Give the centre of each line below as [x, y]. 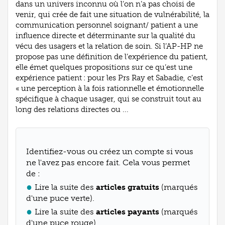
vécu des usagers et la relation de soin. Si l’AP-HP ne [109, 46]
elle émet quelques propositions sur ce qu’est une [104, 67]
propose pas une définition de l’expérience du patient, [112, 57]
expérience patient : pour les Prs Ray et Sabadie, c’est [109, 78]
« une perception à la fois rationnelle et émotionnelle [110, 88]
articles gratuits [128, 187]
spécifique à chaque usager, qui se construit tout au [108, 99]
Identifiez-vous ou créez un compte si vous [110, 151]
